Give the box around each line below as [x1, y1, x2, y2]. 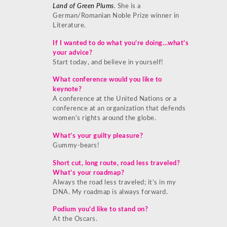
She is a [116, 3, 141, 10]
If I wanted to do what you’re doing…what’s [53, 40, 188, 47]
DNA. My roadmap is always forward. [53, 188, 168, 196]
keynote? [53, 86, 82, 93]
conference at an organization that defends [53, 105, 185, 112]
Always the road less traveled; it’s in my [53, 179, 176, 186]
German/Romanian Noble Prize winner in [53, 13, 179, 20]
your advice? [53, 49, 92, 56]
